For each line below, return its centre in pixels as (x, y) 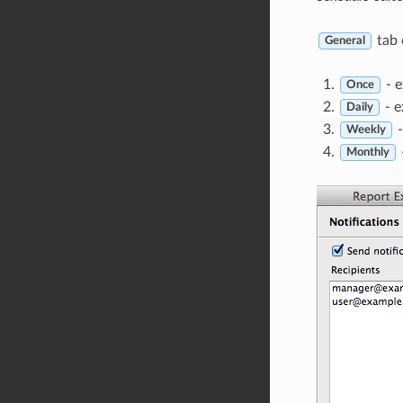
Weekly (366, 130)
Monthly (367, 152)
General (345, 41)
